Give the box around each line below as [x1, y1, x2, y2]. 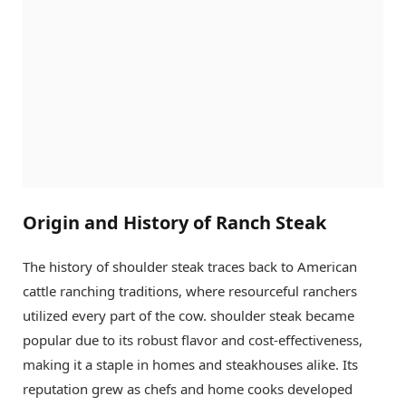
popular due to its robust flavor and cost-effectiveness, [23, 331, 362, 350]
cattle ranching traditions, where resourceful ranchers [23, 282, 357, 301]
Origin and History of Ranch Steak [23, 210, 326, 236]
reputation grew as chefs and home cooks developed [23, 380, 353, 399]
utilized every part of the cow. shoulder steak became [23, 306, 354, 325]
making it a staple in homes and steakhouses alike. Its [23, 355, 358, 374]
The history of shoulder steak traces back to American [23, 257, 357, 276]
